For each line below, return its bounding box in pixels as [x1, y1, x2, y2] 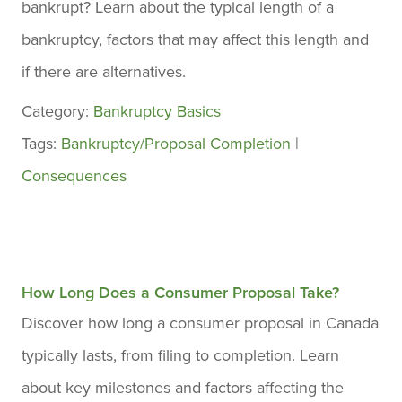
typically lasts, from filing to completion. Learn [22, 344, 339, 367]
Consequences [22, 164, 127, 188]
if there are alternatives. [22, 60, 186, 83]
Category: [22, 100, 93, 123]
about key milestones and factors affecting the [22, 376, 344, 399]
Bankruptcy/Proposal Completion [61, 132, 291, 155]
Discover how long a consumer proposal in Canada [22, 311, 379, 335]
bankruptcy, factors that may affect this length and [22, 28, 369, 51]
